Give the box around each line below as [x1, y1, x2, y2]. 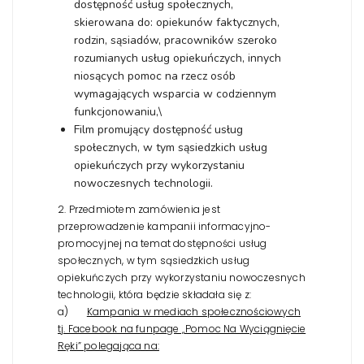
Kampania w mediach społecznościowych [86, 304, 301, 318]
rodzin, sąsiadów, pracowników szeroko [74, 32, 277, 48]
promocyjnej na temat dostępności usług [58, 236, 267, 250]
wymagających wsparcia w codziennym [74, 85, 276, 102]
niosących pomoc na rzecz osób [74, 67, 236, 84]
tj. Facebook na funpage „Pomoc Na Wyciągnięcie [58, 321, 306, 336]
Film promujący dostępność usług [74, 121, 243, 137]
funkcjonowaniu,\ [74, 103, 162, 119]
